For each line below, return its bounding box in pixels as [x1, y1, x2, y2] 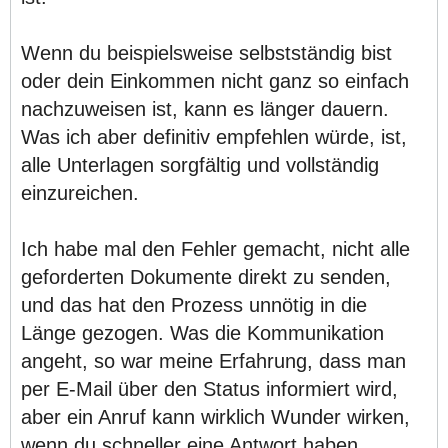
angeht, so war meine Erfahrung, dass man [21, 350, 406, 372]
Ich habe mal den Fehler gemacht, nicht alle [21, 238, 410, 260]
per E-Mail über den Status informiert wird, [21, 378, 398, 400]
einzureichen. [21, 182, 139, 204]
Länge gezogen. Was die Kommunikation [21, 322, 384, 344]
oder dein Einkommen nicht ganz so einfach [21, 70, 409, 92]
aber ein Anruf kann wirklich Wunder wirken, [21, 406, 410, 428]
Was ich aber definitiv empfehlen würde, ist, [21, 126, 407, 148]
